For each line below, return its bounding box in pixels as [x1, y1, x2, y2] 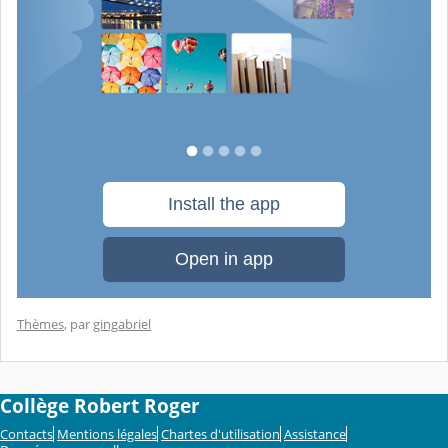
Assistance [284, 424, 346, 443]
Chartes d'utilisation [161, 424, 280, 443]
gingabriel [93, 315, 151, 334]
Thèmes [17, 315, 64, 334]
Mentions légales [57, 424, 157, 443]
